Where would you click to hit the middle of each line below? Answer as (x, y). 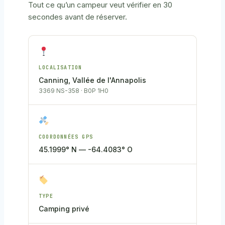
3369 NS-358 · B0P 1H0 (74, 90)
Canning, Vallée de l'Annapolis (92, 80)
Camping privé (64, 208)
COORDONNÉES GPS (66, 137)
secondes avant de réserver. (78, 17)
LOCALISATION (61, 67)
